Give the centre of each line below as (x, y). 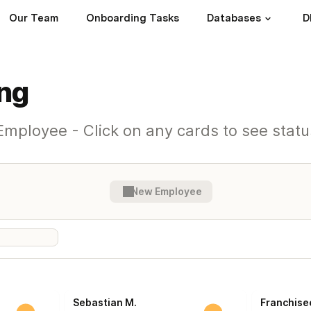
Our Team (34, 18)
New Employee (167, 191)
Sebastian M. (105, 302)
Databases (234, 18)
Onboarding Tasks (133, 18)
